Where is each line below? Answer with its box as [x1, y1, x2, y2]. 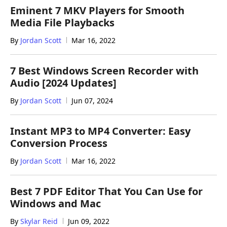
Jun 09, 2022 [68, 216, 109, 226]
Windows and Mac [10, 196, 101, 210]
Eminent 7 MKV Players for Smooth [10, 3, 184, 17]
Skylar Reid [20, 216, 58, 226]
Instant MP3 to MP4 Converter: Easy [10, 124, 191, 138]
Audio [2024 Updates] [10, 75, 117, 90]
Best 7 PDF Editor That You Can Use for [10, 184, 203, 198]
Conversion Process [10, 136, 107, 150]
